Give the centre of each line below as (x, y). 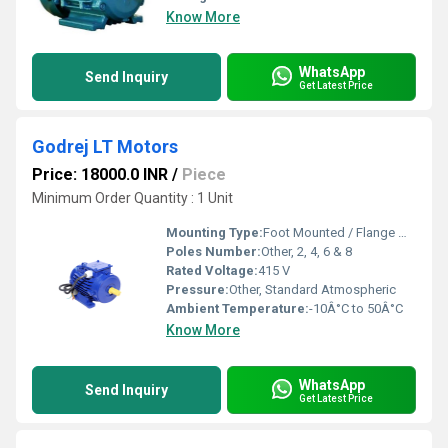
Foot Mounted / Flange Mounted (330, 232)
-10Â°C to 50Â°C (356, 308)
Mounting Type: (214, 232)
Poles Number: (213, 251)
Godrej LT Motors (105, 146)
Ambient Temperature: (237, 308)
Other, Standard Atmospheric (312, 289)
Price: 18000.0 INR (100, 174)
